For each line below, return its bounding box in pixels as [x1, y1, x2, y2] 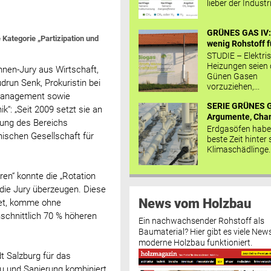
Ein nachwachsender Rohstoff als [138, 215, 264, 226]
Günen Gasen [207, 71, 258, 81]
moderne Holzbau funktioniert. [138, 237, 252, 248]
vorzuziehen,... [207, 81, 260, 91]
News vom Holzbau [138, 195, 251, 211]
